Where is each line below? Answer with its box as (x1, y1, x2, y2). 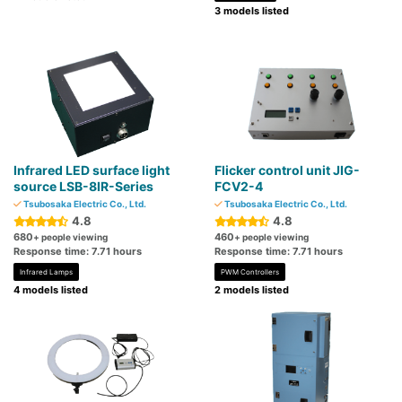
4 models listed (13, 284, 88, 297)
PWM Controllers (221, 267, 279, 277)
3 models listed (214, 4, 289, 18)
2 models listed (214, 284, 289, 297)
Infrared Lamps (20, 267, 73, 277)
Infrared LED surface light (13, 162, 170, 179)
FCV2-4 (214, 179, 263, 195)
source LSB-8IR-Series (13, 179, 153, 195)
